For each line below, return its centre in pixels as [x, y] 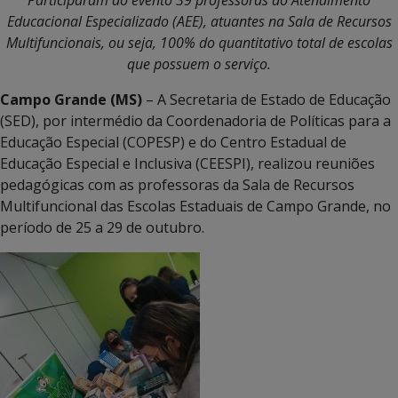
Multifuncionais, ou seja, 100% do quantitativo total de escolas [199, 42]
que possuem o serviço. [199, 64]
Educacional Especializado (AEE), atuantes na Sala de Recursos [199, 21]
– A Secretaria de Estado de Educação [268, 99]
